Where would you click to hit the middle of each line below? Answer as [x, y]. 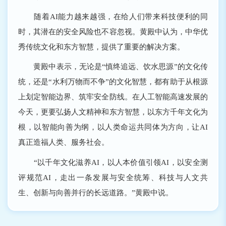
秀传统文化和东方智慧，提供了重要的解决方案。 [102, 46]
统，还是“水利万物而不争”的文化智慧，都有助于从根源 [113, 82]
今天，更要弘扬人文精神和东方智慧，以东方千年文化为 [113, 112]
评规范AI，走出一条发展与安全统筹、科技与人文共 [113, 177]
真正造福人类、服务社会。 [64, 142]
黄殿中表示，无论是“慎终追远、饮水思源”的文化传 [113, 67]
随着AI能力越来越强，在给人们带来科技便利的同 [113, 16]
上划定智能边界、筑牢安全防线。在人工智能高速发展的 [113, 97]
